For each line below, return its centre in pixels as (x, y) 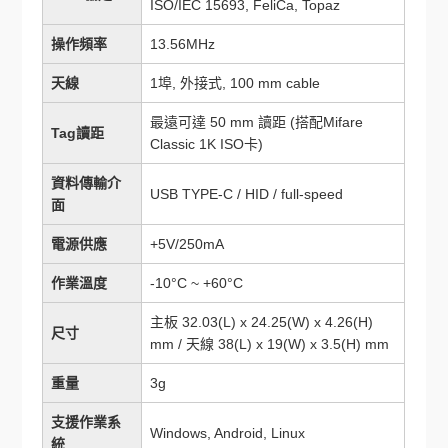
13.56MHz (183, 44)
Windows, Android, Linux (228, 433)
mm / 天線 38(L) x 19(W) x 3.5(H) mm (270, 344)
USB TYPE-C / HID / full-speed (247, 194)
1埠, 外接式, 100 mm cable (235, 83)
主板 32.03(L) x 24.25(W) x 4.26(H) (262, 322)
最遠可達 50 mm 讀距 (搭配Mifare (257, 122)
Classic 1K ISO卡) (207, 144)
